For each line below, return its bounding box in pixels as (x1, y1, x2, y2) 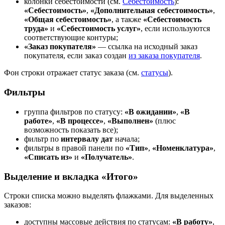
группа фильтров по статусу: (24, 107, 125, 116)
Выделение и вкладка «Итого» (4, 171, 138, 182)
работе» (24, 116, 52, 125)
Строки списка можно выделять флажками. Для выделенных (4, 191, 213, 200)
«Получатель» (81, 152, 132, 161)
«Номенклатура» (152, 143, 213, 152)
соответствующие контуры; (24, 33, 118, 42)
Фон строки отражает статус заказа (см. (4, 68, 141, 77)
